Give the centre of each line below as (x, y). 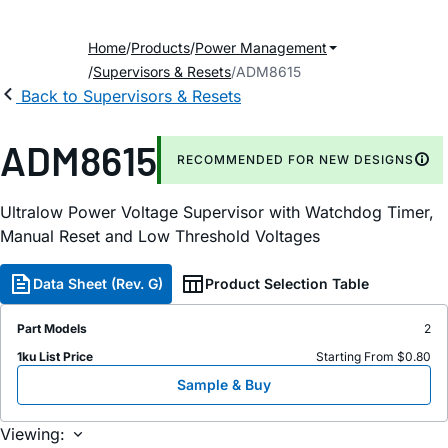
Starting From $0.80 (373, 356)
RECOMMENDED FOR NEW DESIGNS (295, 159)
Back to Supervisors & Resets (131, 96)
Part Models (52, 328)
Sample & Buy (224, 384)
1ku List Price (55, 356)
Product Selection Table (287, 283)
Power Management (261, 47)
